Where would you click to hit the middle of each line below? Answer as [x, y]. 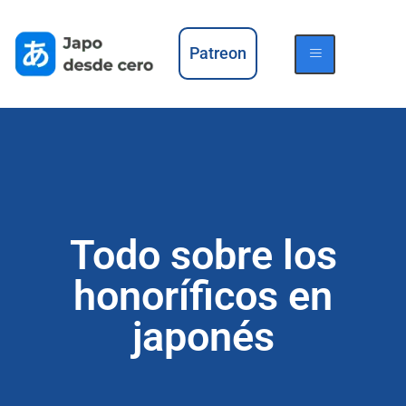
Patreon [217, 53]
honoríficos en [203, 295]
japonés [203, 336]
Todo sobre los [203, 255]
